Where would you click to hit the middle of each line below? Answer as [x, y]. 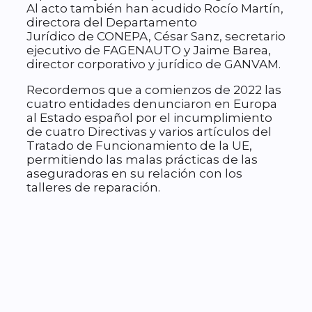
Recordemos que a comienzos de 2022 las [154, 90]
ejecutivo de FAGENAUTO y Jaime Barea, [149, 50]
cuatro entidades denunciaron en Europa [152, 104]
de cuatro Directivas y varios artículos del [149, 132]
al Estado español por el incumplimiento [149, 118]
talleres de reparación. [93, 188]
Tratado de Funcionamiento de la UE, [139, 146]
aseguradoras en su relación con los [134, 174]
